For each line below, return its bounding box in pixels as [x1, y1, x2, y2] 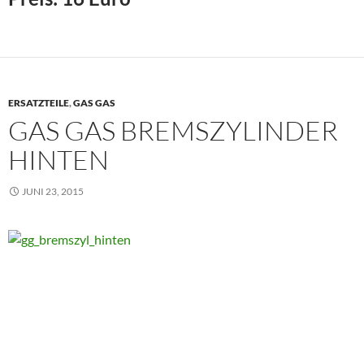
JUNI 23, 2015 [22, 185, 84, 198]
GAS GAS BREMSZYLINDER [8, 114, 338, 148]
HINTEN [8, 143, 109, 177]
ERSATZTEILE [8, 97, 69, 110]
